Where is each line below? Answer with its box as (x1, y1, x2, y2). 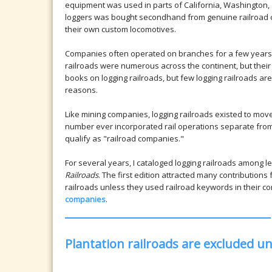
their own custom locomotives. (65, 23, 176, 35)
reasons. (65, 84, 98, 95)
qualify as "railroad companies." (65, 132, 184, 144)
